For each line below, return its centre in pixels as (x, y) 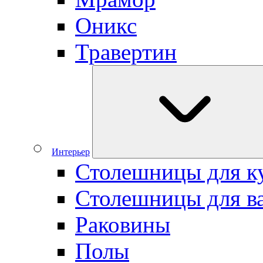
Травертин (126, 52)
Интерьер (71, 152)
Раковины (123, 225)
